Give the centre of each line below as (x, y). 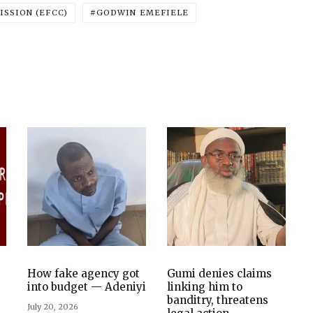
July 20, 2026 (53, 307)
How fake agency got (83, 274)
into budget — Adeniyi (87, 287)
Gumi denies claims (219, 274)
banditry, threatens (218, 300)
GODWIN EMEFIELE (143, 13)
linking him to (205, 287)
